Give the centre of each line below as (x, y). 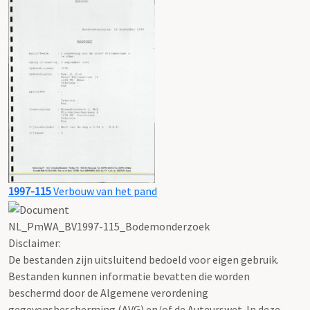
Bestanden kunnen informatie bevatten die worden (129, 276)
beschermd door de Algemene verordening (108, 292)
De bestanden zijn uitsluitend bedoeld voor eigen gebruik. (144, 259)
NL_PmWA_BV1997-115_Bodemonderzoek (109, 226)
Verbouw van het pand (104, 191)
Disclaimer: (35, 243)
